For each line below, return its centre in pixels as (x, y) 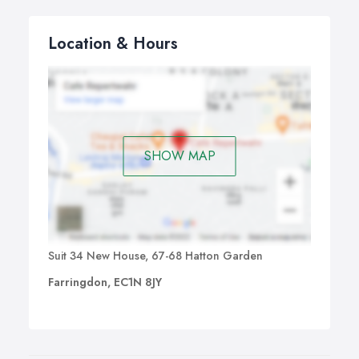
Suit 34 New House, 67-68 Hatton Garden (155, 256)
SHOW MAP (179, 155)
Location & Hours (113, 44)
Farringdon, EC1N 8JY (105, 282)
